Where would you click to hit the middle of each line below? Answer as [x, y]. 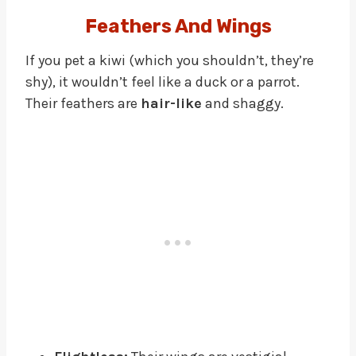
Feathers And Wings [178, 26]
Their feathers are [83, 103]
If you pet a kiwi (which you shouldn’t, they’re [170, 60]
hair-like [171, 103]
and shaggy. [243, 103]
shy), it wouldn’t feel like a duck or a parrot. [163, 81]
